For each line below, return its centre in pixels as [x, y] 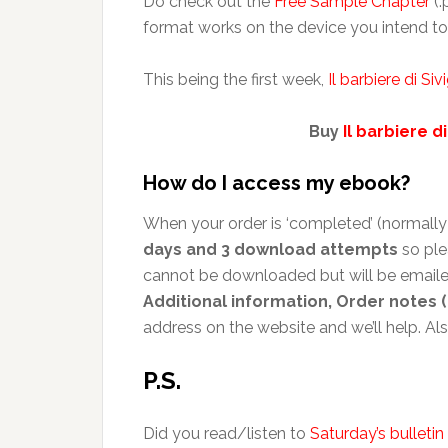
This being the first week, [235, 79]
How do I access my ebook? [276, 183]
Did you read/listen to [226, 433]
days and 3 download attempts [270, 249]
